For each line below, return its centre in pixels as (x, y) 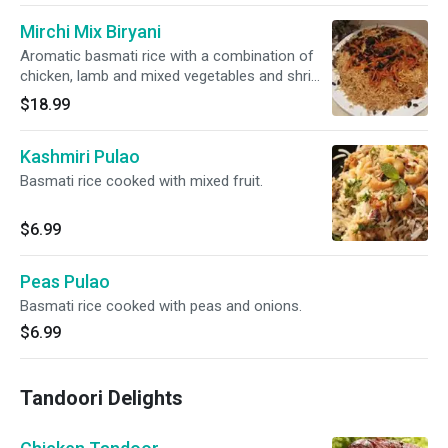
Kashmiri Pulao (80, 156)
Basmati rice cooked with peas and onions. (161, 306)
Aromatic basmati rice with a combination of (167, 56)
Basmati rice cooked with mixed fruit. (141, 181)
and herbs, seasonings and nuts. (126, 96)
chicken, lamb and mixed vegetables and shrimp (176, 76)
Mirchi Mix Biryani (90, 31)
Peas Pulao (65, 281)
